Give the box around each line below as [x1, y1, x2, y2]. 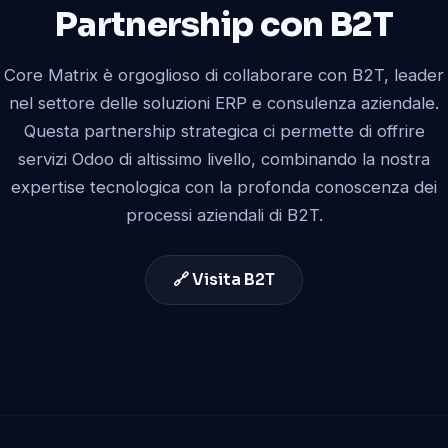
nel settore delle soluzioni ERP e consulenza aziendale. [9, 92, 439, 113]
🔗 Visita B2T [173, 268, 275, 290]
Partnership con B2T [54, 3, 394, 47]
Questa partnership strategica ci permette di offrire [23, 120, 425, 141]
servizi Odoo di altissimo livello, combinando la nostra [18, 148, 430, 169]
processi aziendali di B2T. [125, 204, 323, 225]
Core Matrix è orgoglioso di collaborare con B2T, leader [4, 64, 444, 85]
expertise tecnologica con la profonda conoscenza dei [11, 176, 437, 197]
